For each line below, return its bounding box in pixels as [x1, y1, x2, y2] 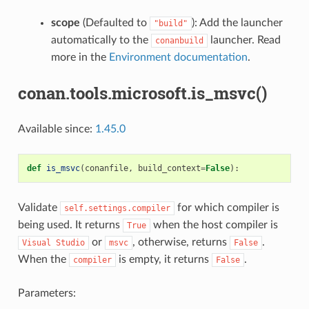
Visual [21, 238, 51, 248]
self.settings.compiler [63, 203, 170, 214]
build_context [137, 163, 201, 174]
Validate [17, 202, 60, 214]
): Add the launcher [191, 17, 283, 29]
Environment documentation [108, 52, 248, 63]
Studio [55, 238, 85, 248]
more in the [50, 52, 109, 63]
